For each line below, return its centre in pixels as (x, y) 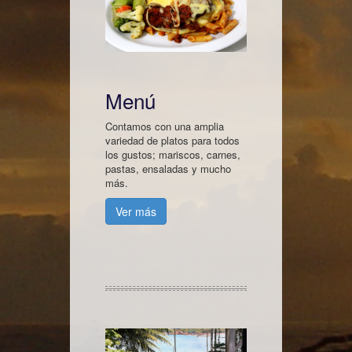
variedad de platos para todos (172, 141)
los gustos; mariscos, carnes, (173, 155)
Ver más (136, 212)
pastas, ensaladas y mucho (168, 169)
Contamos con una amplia (165, 126)
